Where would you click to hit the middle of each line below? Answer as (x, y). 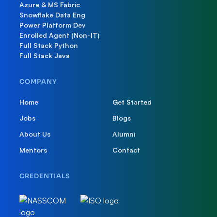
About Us (35, 134)
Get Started (132, 102)
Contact (126, 150)
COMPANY (38, 81)
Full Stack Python (49, 45)
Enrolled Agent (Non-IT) (59, 35)
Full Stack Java (45, 55)
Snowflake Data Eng (52, 15)
